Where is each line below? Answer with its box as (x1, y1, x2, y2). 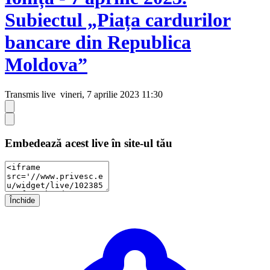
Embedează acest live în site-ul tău (5, 136, 172, 149)
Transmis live (5, 89, 55, 99)
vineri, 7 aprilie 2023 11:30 (58, 89, 163, 99)
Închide (10, 196, 35, 206)
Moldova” (5, 54, 87, 76)
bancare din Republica (5, 31, 191, 54)
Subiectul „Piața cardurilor (5, 9, 231, 31)
